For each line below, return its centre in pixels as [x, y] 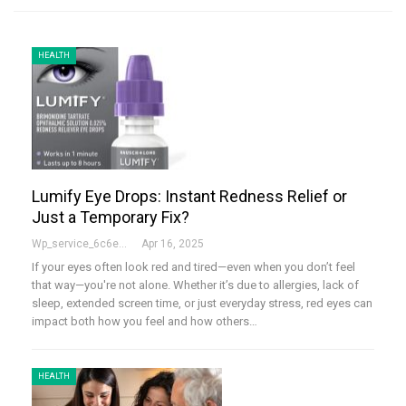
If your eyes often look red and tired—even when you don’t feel [193, 266]
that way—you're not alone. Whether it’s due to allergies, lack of [195, 285]
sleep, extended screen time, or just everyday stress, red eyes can [202, 303]
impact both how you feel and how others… [145, 321]
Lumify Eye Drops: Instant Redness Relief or [189, 196]
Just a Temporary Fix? [111, 217]
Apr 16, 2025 [173, 243]
